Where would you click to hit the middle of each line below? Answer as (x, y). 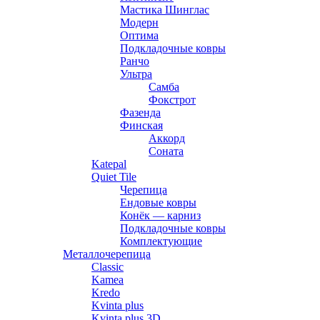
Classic (107, 267)
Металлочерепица (107, 254)
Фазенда (140, 112)
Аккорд (167, 138)
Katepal (109, 164)
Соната (166, 151)
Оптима (139, 35)
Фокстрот (172, 100)
